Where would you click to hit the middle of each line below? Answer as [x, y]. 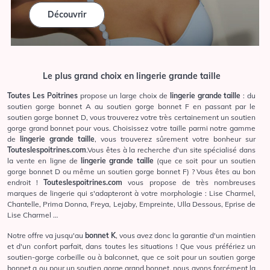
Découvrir [67, 15]
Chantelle [23, 204]
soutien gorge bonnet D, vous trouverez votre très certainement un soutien [131, 118]
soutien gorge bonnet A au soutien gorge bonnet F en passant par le [131, 107]
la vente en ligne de [44, 161]
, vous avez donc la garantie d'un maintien [186, 236]
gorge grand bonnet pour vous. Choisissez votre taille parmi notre [118, 128]
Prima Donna [65, 204]
